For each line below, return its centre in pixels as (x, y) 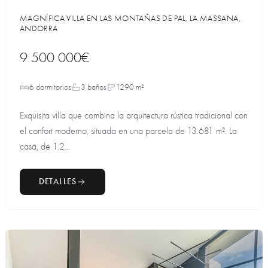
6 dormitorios (50, 87)
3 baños (94, 87)
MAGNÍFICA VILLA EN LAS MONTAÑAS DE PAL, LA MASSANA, (130, 18)
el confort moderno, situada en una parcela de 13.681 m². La (128, 131)
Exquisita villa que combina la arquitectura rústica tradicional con (134, 115)
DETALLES (58, 181)
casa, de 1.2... (45, 146)
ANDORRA (39, 28)
